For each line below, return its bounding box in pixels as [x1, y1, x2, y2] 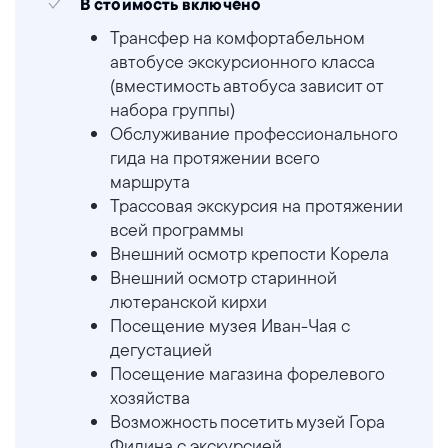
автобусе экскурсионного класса [110, 50, 375, 73]
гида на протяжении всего [110, 146, 320, 169]
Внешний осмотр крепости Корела [110, 242, 389, 265]
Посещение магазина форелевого [110, 362, 385, 385]
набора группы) [110, 98, 235, 121]
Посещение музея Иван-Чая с [110, 314, 350, 337]
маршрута [110, 170, 190, 193]
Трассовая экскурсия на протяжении [110, 194, 403, 217]
